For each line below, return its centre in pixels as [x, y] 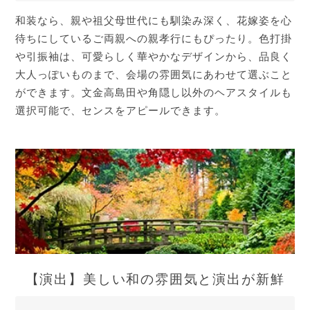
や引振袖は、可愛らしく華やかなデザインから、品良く [154, 56]
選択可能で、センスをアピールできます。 [121, 110]
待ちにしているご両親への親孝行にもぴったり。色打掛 [154, 38]
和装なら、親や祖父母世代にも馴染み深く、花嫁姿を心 [154, 20]
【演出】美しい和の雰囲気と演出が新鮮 [155, 280]
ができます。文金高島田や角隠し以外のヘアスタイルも [154, 92]
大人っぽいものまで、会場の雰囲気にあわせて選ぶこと [154, 74]
